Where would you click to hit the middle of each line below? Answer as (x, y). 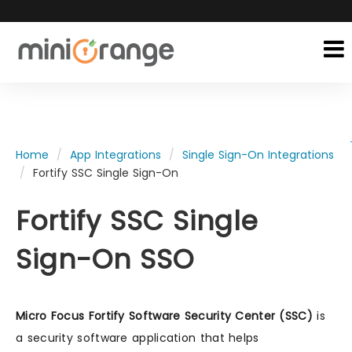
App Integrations (115, 155)
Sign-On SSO (105, 259)
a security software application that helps (137, 338)
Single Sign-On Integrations (258, 155)
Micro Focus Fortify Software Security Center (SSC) (164, 316)
